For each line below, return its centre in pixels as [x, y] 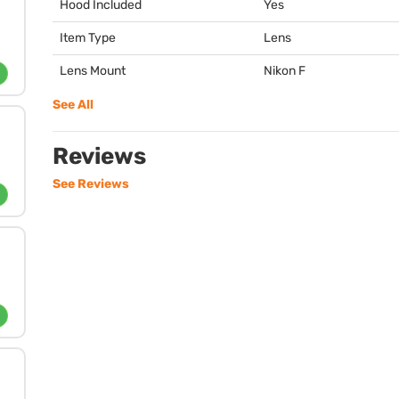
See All [73, 105]
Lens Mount [93, 71]
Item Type [88, 38]
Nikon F [285, 71]
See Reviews [91, 184]
